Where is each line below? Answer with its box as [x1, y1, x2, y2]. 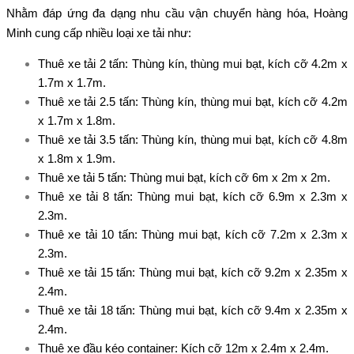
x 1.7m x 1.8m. [38, 113, 115, 127]
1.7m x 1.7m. [38, 75, 106, 89]
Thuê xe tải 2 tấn [38, 56, 126, 70]
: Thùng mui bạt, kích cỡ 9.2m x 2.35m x [132, 265, 348, 279]
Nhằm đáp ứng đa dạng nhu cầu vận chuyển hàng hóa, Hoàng [6, 6, 348, 20]
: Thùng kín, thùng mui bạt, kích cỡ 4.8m [134, 132, 348, 146]
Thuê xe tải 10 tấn [38, 227, 134, 241]
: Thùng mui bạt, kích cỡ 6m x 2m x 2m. [123, 170, 330, 184]
